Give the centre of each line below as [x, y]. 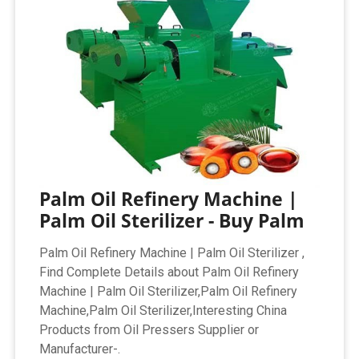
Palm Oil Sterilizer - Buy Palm [172, 220]
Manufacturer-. [80, 349]
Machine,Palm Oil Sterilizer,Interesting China [163, 310]
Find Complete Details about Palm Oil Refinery [169, 272]
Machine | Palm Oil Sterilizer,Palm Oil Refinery [169, 291]
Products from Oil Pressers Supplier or [149, 329]
